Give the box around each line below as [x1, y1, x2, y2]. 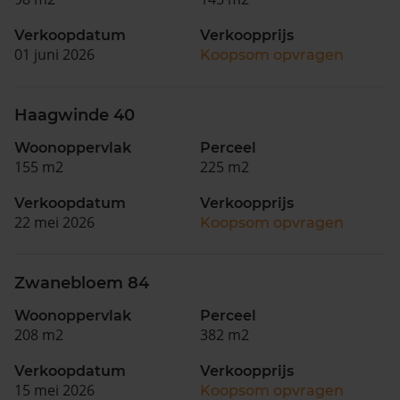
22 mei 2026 [14, 212, 95, 232]
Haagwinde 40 [14, 104, 135, 125]
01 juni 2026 [14, 44, 95, 64]
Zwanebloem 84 [14, 272, 149, 293]
